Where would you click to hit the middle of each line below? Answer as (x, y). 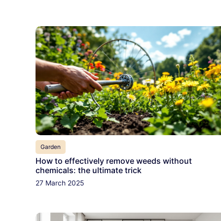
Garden (51, 147)
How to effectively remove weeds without (114, 161)
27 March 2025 (60, 183)
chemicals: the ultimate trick (89, 170)
